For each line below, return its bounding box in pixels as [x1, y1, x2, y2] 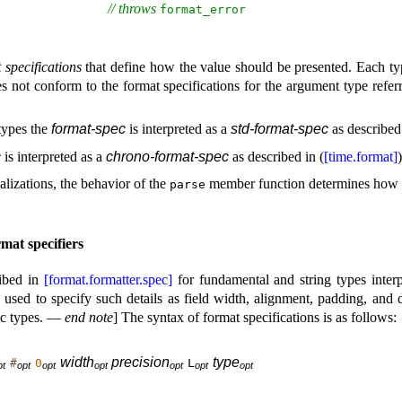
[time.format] [324, 148, 398, 164]
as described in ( [229, 148, 324, 164]
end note [65, 310, 113, 326]
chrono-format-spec [106, 148, 229, 164]
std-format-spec [231, 120, 328, 136]
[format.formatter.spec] [43, 272, 172, 288]
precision [108, 354, 170, 371]
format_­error [159, 2, 246, 16]
